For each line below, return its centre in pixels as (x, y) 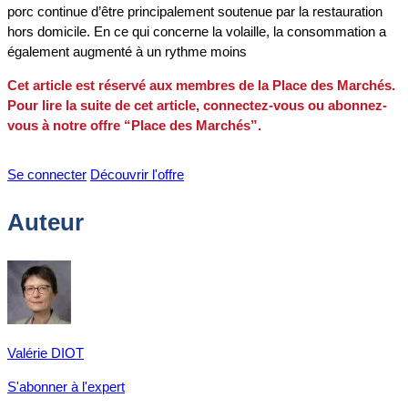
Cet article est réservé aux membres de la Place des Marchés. (201, 86)
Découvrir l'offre (137, 175)
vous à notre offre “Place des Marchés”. (134, 126)
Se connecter (47, 175)
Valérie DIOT (46, 352)
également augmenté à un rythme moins (127, 52)
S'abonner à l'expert (66, 386)
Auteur (46, 222)
